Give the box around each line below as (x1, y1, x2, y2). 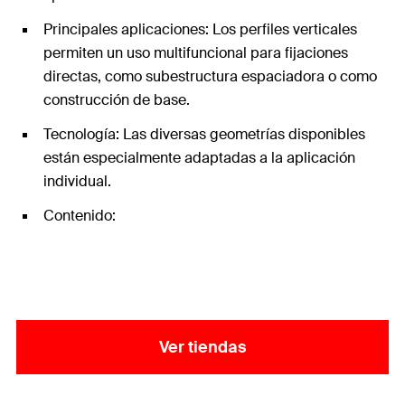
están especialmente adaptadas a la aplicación (43, 148, 355, 167)
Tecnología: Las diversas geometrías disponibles (43, 125, 365, 144)
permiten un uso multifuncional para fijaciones (43, 43, 348, 62)
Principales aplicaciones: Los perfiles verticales (43, 20, 357, 39)
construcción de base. (43, 90, 190, 109)
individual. (43, 172, 111, 191)
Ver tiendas (158, 336, 247, 358)
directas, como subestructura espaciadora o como (43, 67, 377, 86)
